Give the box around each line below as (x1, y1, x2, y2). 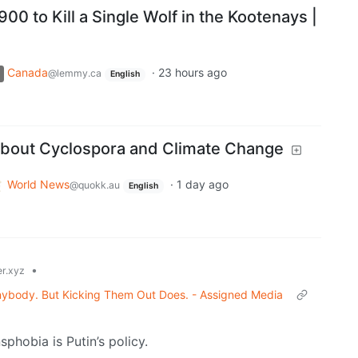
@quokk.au (70, 179, 120, 191)
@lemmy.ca (48, 67, 101, 80)
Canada (7, 66, 48, 80)
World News (7, 177, 70, 191)
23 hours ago (157, 66, 227, 80)
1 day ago (176, 177, 229, 191)
